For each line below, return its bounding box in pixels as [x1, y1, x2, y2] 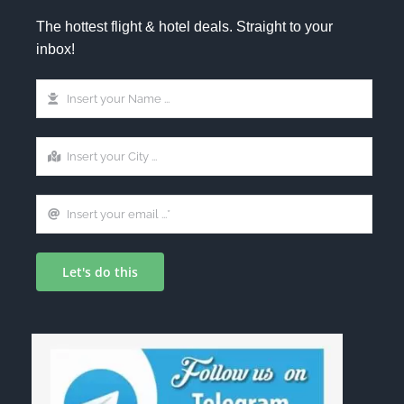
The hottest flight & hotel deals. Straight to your [36, 18, 333, 34]
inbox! [36, 41, 75, 57]
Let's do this [62, 262, 138, 280]
